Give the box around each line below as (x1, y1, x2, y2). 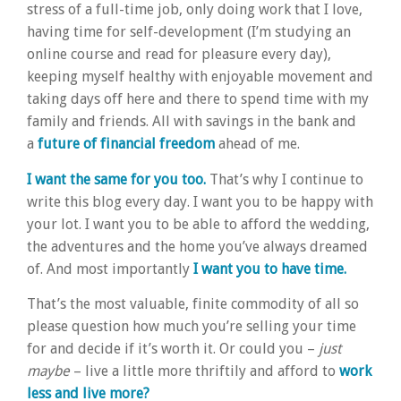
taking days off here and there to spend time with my (27, 90, 369, 108)
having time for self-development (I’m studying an (27, 23, 351, 41)
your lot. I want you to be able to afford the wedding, (27, 215, 370, 233)
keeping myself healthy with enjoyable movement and (27, 68, 373, 86)
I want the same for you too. (27, 170, 206, 188)
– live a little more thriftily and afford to (70, 363, 339, 380)
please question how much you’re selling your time (27, 318, 356, 336)
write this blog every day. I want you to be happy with (27, 192, 373, 210)
